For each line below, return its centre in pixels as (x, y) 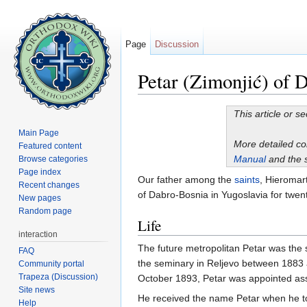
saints (247, 180)
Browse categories (53, 159)
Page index (40, 172)
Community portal (52, 263)
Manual (249, 159)
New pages (40, 198)
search (243, 100)
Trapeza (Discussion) (59, 277)
